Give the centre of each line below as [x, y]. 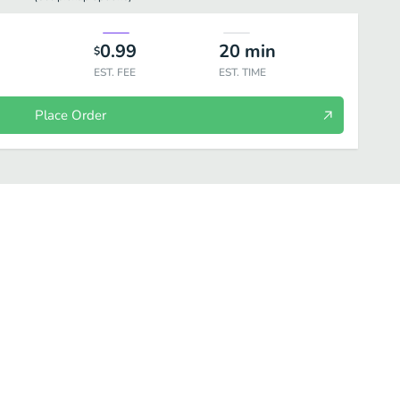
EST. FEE [114, 72]
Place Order [70, 115]
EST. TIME [242, 72]
